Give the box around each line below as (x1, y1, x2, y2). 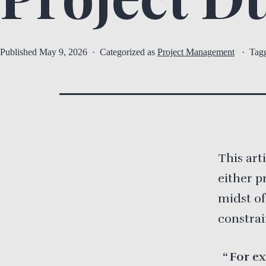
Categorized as (100, 47, 157, 58)
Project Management (157, 47, 235, 58)
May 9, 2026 (39, 47, 87, 58)
